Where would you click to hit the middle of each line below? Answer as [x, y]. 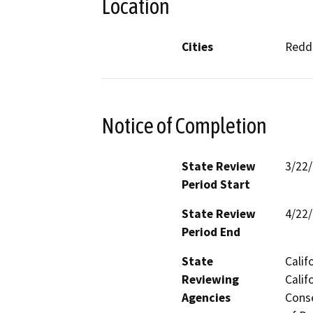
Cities [197, 47]
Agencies [206, 297]
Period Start [216, 184]
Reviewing [210, 279]
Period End [211, 232]
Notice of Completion [184, 125]
